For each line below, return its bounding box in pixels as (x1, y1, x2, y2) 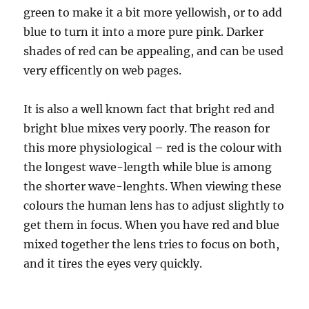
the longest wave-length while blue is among (23, 160, 272, 174)
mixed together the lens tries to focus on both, (23, 237, 280, 251)
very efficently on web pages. (23, 63, 182, 77)
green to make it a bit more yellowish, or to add (23, 6, 283, 19)
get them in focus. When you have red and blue (23, 218, 280, 232)
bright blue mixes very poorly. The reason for (23, 121, 270, 135)
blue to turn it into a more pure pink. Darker (23, 25, 264, 39)
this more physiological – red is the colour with (23, 141, 283, 154)
